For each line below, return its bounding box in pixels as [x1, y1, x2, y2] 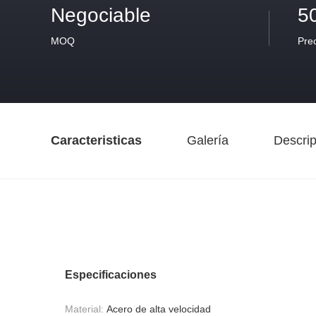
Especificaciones [65, 269, 157, 281]
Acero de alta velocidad [107, 303, 211, 315]
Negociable [51, 4, 151, 26]
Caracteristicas [51, 133, 142, 147]
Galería [187, 133, 229, 147]
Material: [65, 303, 104, 315]
